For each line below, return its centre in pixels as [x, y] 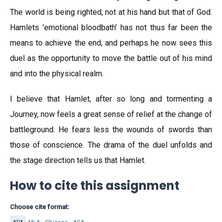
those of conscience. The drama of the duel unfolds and [111, 145]
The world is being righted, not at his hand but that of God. [111, 12]
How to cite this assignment [95, 186]
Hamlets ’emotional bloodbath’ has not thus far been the [111, 28]
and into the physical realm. [57, 74]
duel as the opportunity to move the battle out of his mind [111, 58]
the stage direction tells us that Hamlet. [78, 160]
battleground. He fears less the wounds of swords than [111, 130]
